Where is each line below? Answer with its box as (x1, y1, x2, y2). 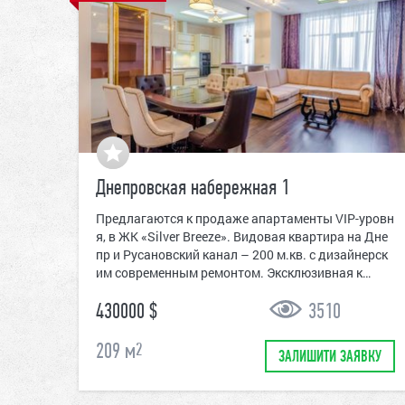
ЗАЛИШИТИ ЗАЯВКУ (278, 349, 381, 367)
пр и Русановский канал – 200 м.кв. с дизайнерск (96, 246, 388, 264)
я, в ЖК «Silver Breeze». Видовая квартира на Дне (96, 228, 388, 246)
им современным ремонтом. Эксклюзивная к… (96, 264, 371, 282)
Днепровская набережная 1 (96, 178, 289, 201)
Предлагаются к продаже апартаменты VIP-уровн (96, 210, 394, 228)
